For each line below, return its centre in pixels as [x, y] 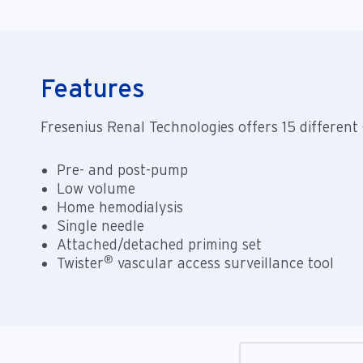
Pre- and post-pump [122, 170]
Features [93, 88]
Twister [80, 263]
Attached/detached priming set [159, 245]
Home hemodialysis [120, 207]
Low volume [96, 189]
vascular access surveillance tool [224, 263]
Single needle [100, 226]
